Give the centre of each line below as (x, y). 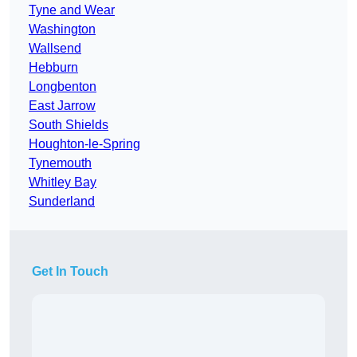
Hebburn (53, 68)
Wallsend (55, 49)
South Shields (69, 125)
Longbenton (63, 87)
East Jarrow (62, 106)
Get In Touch (70, 272)
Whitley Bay (63, 182)
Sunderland (62, 202)
